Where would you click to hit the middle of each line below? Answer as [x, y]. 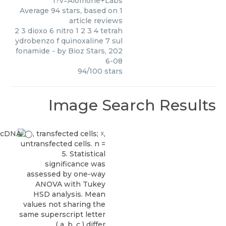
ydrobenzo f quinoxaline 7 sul [69, 41]
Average [35, 11]
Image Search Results [132, 105]
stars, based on [90, 11]
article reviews [96, 21]
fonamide [33, 51]
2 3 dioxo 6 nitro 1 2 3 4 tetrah [69, 31]
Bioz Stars [87, 51]
